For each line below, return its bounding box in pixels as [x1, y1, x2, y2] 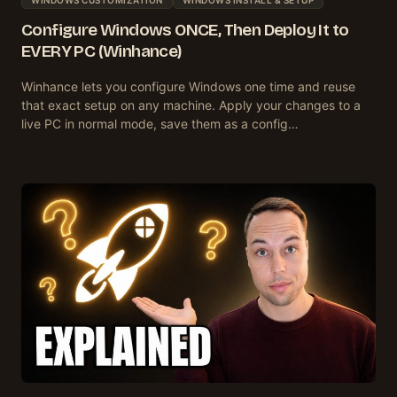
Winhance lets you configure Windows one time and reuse [21, 78, 355, 94]
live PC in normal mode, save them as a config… [21, 115, 299, 131]
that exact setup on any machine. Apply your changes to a [21, 97, 361, 113]
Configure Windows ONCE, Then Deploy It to [21, 19, 349, 40]
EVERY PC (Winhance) [21, 40, 183, 61]
